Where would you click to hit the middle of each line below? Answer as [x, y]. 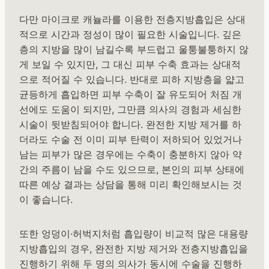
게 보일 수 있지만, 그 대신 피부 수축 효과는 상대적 [130, 64]
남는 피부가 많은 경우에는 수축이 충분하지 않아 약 [131, 154]
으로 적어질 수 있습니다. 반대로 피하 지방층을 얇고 [132, 79]
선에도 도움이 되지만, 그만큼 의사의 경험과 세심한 [130, 109]
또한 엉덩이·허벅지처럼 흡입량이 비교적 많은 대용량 [134, 233]
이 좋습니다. [46, 199]
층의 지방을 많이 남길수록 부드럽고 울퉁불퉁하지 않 [134, 49]
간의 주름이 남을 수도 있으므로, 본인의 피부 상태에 [132, 169]
